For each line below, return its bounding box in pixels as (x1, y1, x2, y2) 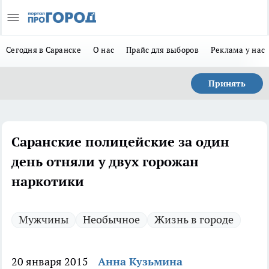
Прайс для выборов (126, 44, 199, 55)
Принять (208, 78, 246, 89)
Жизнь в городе (154, 213, 234, 226)
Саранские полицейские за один (11, 133, 229, 150)
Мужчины (19, 213, 68, 226)
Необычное (83, 213, 140, 226)
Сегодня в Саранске (6, 44, 81, 55)
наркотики (11, 173, 84, 190)
